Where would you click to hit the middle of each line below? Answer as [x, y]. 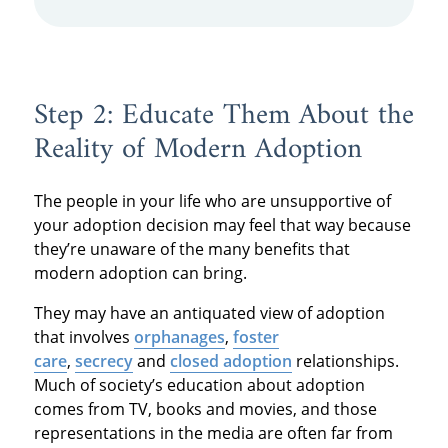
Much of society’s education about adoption [199, 384]
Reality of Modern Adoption [197, 150]
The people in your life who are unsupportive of [212, 200]
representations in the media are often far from [213, 432]
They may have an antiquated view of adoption [209, 312]
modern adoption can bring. [140, 272]
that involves [83, 336]
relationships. [345, 360]
